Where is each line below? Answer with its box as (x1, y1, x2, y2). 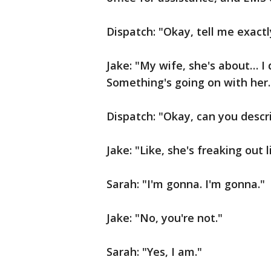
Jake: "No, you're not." (106, 211, 223, 225)
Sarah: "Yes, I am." (106, 244, 202, 259)
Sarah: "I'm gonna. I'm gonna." (106, 177, 265, 191)
